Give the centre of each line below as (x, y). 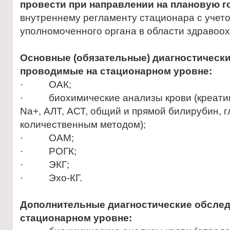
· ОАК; (46, 84)
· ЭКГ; (45, 165)
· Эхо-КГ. (51, 178)
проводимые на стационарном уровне (114, 71)
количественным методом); (83, 124)
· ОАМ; (47, 138)
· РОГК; (48, 151)
